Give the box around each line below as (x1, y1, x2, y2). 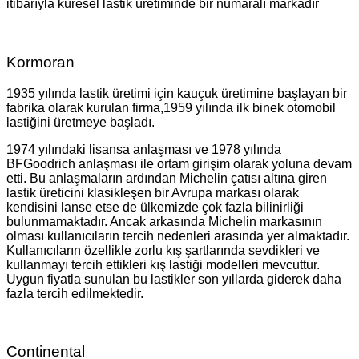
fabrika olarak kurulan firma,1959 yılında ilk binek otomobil (6, 100, 336, 115)
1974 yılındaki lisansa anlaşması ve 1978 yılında (6, 142, 281, 156)
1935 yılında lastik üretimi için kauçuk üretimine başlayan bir (6, 86, 347, 100)
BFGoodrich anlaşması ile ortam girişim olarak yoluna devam (6, 156, 352, 171)
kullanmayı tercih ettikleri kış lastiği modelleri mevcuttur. (6, 257, 320, 272)
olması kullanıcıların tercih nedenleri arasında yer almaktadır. (6, 228, 349, 243)
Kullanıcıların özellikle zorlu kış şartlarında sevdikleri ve (6, 243, 320, 257)
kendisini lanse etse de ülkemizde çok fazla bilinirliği (6, 200, 304, 214)
